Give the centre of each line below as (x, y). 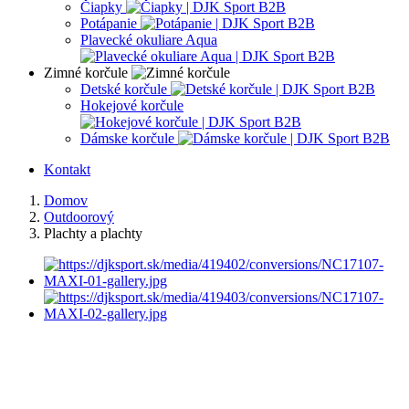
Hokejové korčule (132, 105)
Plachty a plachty (93, 233)
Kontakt (67, 169)
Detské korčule (126, 89)
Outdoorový (79, 216)
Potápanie (110, 23)
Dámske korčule (129, 138)
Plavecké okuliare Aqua (149, 39)
